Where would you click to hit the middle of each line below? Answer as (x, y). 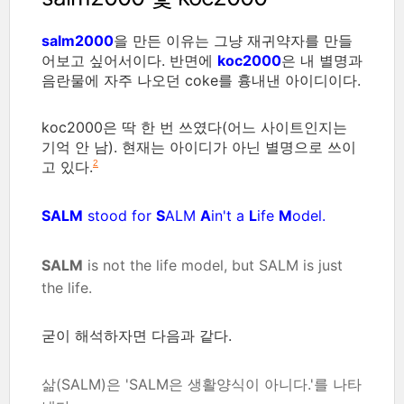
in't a (230, 215)
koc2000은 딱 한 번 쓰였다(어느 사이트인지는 (194, 127)
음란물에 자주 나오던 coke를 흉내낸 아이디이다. (201, 80)
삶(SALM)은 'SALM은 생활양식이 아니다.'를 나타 (202, 384)
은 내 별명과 (322, 60)
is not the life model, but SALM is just (213, 265)
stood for (119, 215)
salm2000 (78, 40)
